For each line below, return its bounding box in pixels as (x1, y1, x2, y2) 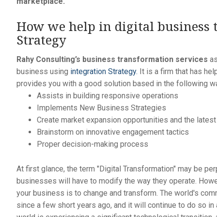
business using (16, 66, 70, 76)
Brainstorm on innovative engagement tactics (36, 127, 189, 137)
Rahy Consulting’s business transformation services (16, 54, 208, 64)
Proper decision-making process (36, 139, 148, 149)
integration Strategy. (70, 66, 138, 76)
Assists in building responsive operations (36, 91, 178, 100)
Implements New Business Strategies (36, 103, 166, 112)
